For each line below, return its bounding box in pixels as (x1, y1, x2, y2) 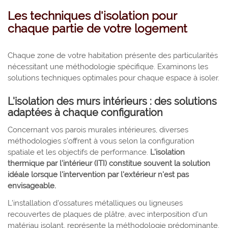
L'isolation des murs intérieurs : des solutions (8, 95, 217, 107)
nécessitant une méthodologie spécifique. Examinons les (8, 62, 208, 71)
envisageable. (8, 181, 56, 190)
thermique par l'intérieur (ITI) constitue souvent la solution (8, 158, 210, 168)
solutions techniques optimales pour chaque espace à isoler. (8, 73, 219, 82)
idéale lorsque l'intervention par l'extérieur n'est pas (8, 169, 189, 179)
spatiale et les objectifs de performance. (8, 147, 150, 157)
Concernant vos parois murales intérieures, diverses (8, 125, 188, 134)
